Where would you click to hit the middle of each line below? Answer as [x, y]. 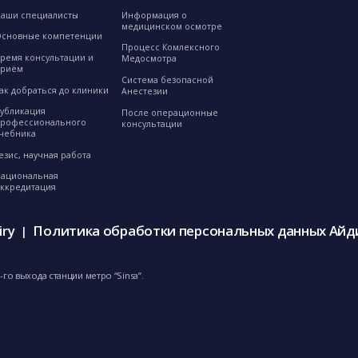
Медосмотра [149, 59]
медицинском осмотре [171, 26]
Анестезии [144, 91]
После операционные [169, 112]
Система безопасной [167, 80]
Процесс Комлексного [170, 48]
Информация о [154, 15]
